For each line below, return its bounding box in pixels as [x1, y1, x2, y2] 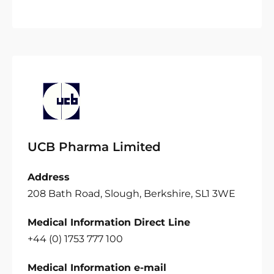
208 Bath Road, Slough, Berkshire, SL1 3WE [28, 188, 235, 199]
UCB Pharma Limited [28, 139, 161, 154]
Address [28, 171, 70, 183]
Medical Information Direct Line [28, 217, 190, 228]
